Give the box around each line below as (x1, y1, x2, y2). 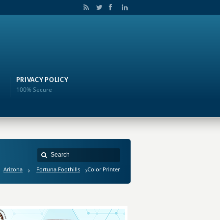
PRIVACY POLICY (16, 77, 69, 83)
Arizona (3, 165, 23, 173)
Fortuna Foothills (36, 165, 80, 173)
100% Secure (16, 85, 52, 94)
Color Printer (87, 165, 120, 173)
